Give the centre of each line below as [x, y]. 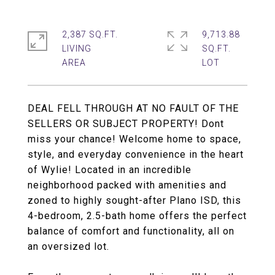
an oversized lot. [68, 246]
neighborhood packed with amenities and [127, 185]
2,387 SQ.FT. [90, 34]
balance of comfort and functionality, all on [131, 231]
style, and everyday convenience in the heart [136, 154]
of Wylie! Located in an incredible [110, 170]
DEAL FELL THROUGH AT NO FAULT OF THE [133, 108]
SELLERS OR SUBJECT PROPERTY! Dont [126, 124]
